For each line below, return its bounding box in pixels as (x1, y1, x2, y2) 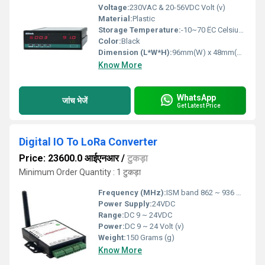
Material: (98, 14, 132, 23)
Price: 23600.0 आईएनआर (19, 153, 119, 164)
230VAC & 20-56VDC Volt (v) (130, 3, 225, 12)
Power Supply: (98, 199, 152, 208)
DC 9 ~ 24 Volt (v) (125, 222, 184, 231)
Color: (98, 37, 121, 46)
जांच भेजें (62, 95, 88, 105)
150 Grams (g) (126, 233, 174, 242)
